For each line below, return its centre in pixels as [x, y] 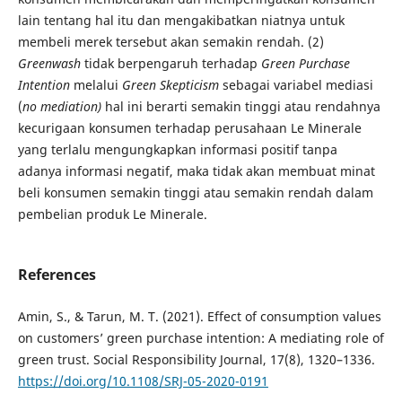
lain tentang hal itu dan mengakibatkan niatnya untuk [181, 20]
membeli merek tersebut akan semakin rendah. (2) [170, 41]
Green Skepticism [172, 84]
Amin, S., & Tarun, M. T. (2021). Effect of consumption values [199, 317]
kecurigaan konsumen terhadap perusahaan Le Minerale [189, 127]
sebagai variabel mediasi [297, 84]
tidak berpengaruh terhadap [172, 63]
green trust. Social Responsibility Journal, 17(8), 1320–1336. [196, 360]
